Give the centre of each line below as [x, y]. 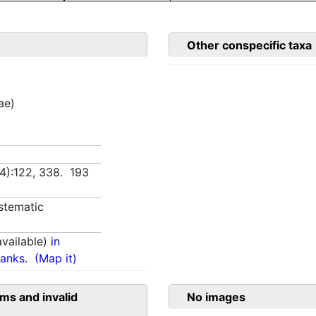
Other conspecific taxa [249, 45]
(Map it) [56, 259]
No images [216, 297]
